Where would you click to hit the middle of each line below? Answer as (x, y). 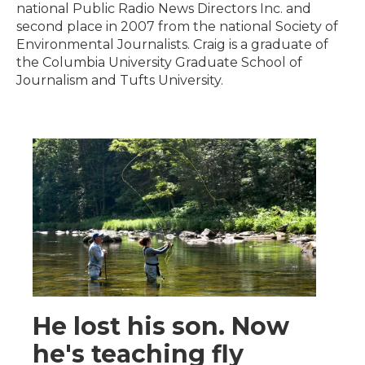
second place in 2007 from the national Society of (177, 26)
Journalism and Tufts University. (120, 80)
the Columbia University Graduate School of (159, 62)
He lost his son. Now (161, 326)
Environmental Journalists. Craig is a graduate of (172, 44)
